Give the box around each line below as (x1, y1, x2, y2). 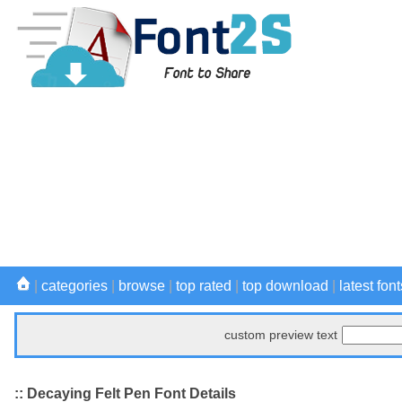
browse (118, 278, 165, 293)
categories (41, 278, 108, 293)
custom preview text (224, 328, 337, 342)
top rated (176, 278, 232, 293)
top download (242, 278, 328, 293)
